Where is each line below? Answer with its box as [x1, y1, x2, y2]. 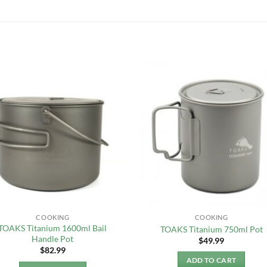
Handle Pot [32, 233, 74, 244]
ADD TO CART [186, 256, 237, 265]
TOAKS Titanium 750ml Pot [160, 223, 263, 234]
